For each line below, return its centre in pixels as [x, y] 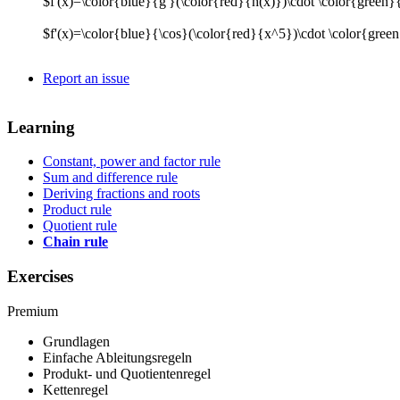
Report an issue [86, 79]
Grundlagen [76, 341]
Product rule [77, 210]
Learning [41, 127]
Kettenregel [75, 389]
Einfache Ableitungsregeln [117, 357]
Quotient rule [80, 226]
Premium [33, 311]
